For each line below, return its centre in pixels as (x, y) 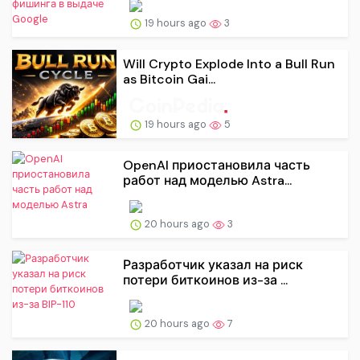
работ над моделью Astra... (207, 181)
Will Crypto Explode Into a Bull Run (229, 64)
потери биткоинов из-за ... (205, 280)
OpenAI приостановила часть (217, 166)
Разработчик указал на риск (213, 265)
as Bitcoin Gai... (169, 80)
